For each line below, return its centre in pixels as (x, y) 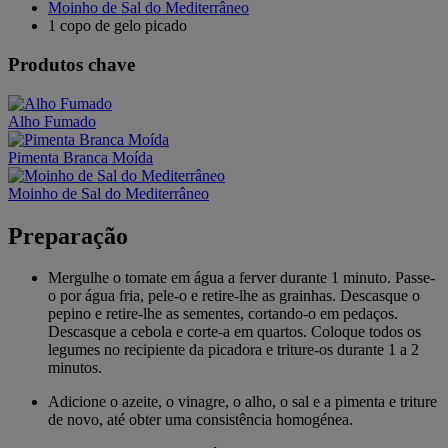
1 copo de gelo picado (117, 26)
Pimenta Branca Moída (80, 157)
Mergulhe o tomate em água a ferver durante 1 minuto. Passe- (241, 278)
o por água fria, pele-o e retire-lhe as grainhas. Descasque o (234, 296)
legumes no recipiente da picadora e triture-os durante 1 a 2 (233, 350)
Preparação (68, 235)
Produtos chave (71, 64)
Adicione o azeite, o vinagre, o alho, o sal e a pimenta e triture (242, 402)
